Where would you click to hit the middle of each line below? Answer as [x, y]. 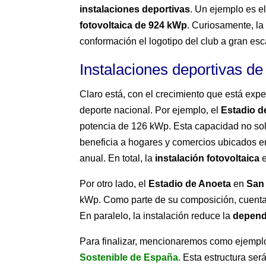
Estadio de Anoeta [190, 184]
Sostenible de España [129, 258]
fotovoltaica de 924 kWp [134, 26]
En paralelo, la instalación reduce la [156, 216]
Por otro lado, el [114, 184]
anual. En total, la [118, 159]
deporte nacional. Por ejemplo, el [151, 110]
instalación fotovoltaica [208, 159]
